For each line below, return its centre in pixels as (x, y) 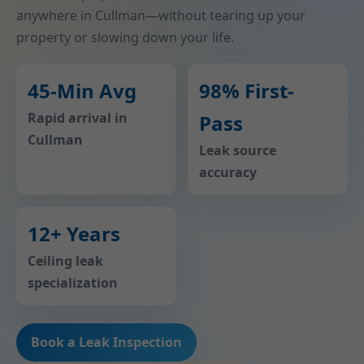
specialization (73, 283)
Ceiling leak (65, 261)
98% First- (247, 91)
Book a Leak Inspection (106, 342)
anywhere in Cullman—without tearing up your (161, 15)
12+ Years (74, 234)
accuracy (228, 172)
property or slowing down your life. (125, 37)
